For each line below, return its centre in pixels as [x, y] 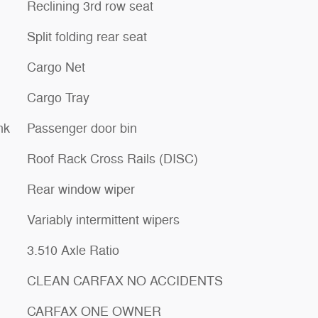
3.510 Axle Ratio [73, 250]
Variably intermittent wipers [103, 220]
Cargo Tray [58, 98]
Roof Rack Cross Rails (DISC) [113, 159]
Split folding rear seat [87, 37]
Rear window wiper [81, 189]
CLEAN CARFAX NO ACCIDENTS [125, 281]
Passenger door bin [82, 128]
